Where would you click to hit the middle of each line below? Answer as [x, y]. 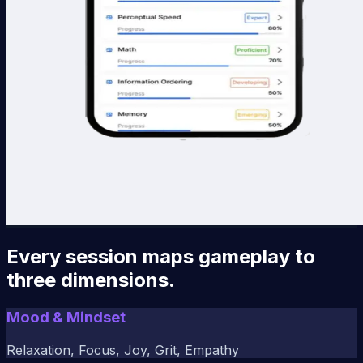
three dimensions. [91, 280]
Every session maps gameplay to [161, 257]
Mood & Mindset [66, 318]
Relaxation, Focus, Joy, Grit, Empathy [123, 350]
